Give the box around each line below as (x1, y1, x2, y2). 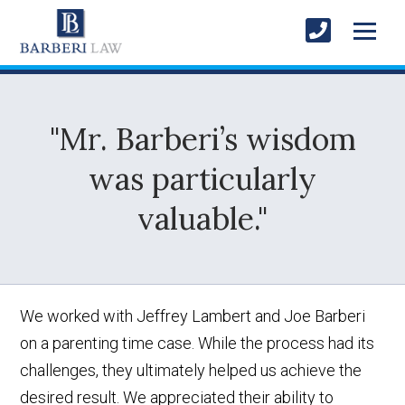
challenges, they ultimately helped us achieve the (20, 360, 363, 380)
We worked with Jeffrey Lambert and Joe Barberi (20, 306, 366, 325)
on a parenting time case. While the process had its (20, 333, 375, 353)
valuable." (137, 198, 268, 238)
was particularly (89, 158, 316, 198)
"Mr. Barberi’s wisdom (49, 118, 356, 158)
